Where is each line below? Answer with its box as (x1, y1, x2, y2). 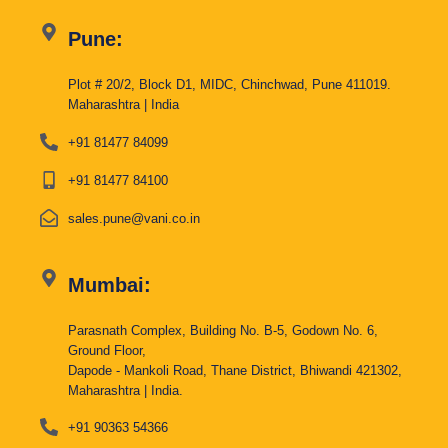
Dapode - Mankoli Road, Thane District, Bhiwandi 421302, (67, 363, 402, 378)
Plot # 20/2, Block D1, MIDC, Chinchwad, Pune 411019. (67, 77, 391, 92)
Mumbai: (67, 274, 151, 296)
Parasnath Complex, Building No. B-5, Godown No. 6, (67, 323, 378, 338)
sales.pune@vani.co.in (67, 211, 200, 226)
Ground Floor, (67, 343, 146, 358)
